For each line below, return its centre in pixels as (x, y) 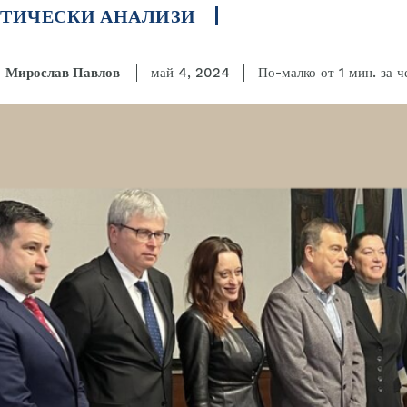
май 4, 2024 (190, 73)
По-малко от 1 (301, 73)
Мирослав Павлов (63, 73)
